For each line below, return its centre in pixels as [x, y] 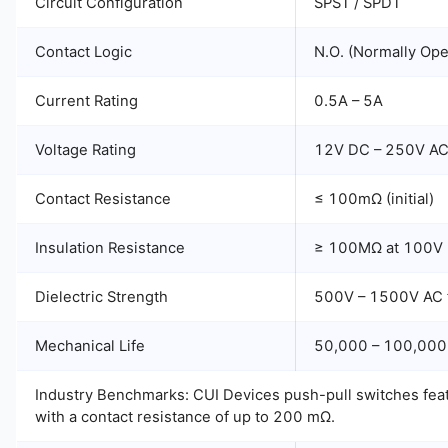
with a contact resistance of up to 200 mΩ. [185, 417]
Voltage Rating [85, 150]
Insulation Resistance [110, 248]
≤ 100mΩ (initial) [374, 199]
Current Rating [86, 101]
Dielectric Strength [101, 297]
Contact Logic [83, 52]
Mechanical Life [90, 346]
